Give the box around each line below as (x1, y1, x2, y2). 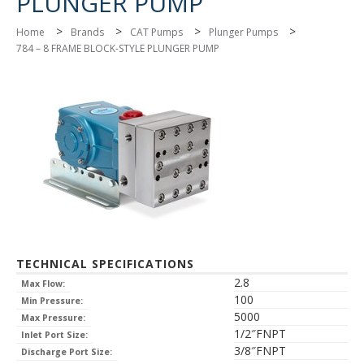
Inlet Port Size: (21, 329, 89, 341)
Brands (71, 25, 104, 40)
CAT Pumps (130, 25, 183, 40)
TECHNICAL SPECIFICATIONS (16, 256, 194, 272)
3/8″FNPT (234, 343, 286, 359)
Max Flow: (21, 278, 66, 290)
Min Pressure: (21, 295, 84, 307)
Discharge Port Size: (21, 346, 113, 358)
